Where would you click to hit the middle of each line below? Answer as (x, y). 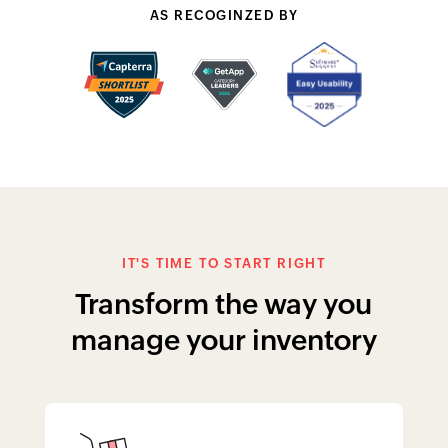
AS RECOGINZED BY (224, 16)
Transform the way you (224, 304)
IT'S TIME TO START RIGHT (224, 264)
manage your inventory (223, 340)
